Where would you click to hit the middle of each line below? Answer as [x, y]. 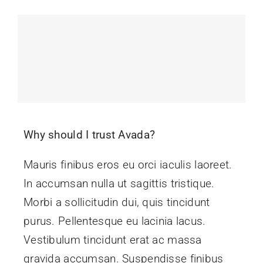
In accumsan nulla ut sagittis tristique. [119, 183]
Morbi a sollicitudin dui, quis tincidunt [117, 202]
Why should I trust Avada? [89, 134]
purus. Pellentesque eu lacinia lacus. [114, 221]
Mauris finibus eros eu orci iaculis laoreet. [128, 164]
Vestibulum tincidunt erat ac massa [112, 240]
